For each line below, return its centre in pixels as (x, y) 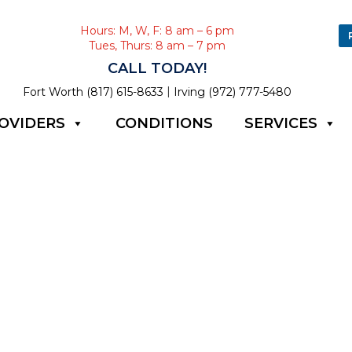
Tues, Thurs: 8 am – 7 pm (157, 46)
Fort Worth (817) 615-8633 (93, 92)
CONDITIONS (164, 123)
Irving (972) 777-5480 (232, 92)
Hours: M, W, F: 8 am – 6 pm (157, 31)
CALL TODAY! (157, 68)
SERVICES (280, 123)
